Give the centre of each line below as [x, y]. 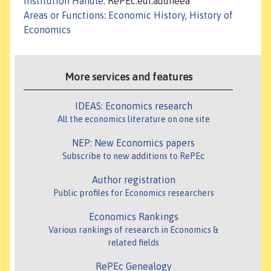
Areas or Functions [64, 15]
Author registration [133, 180]
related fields [133, 243]
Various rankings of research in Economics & [133, 230]
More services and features [128, 77]
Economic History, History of [171, 15]
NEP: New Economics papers [133, 143]
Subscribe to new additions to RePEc [133, 156]
